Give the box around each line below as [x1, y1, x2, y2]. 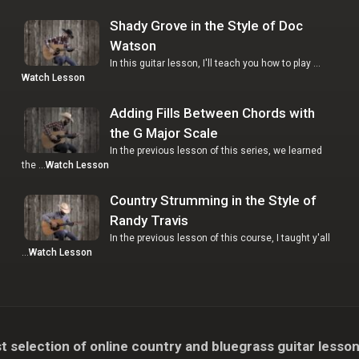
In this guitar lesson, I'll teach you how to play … [109, 58, 321, 70]
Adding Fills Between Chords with [109, 105, 315, 122]
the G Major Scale [109, 125, 218, 142]
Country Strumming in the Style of [109, 192, 317, 209]
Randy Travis [109, 212, 188, 229]
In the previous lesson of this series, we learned [109, 145, 322, 157]
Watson [109, 38, 156, 54]
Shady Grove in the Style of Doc [109, 18, 303, 34]
